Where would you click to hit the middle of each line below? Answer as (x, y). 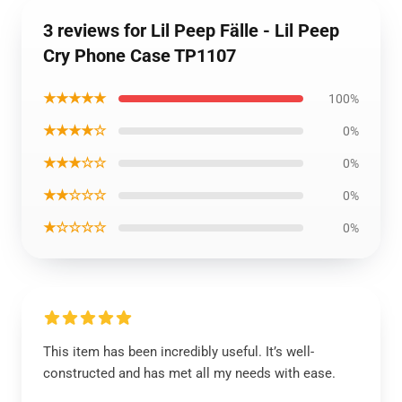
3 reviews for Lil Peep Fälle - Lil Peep (191, 31)
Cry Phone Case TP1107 (140, 56)
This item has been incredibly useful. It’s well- (179, 352)
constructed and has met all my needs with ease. (189, 373)
